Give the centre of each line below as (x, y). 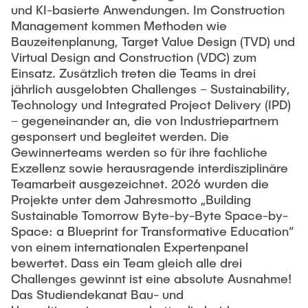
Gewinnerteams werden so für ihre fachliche (139, 152)
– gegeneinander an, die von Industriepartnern (145, 120)
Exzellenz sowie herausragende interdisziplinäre (150, 168)
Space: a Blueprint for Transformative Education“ (152, 231)
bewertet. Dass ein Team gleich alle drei (126, 263)
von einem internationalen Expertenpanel (130, 247)
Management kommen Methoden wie (119, 25)
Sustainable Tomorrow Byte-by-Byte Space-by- (150, 215)
